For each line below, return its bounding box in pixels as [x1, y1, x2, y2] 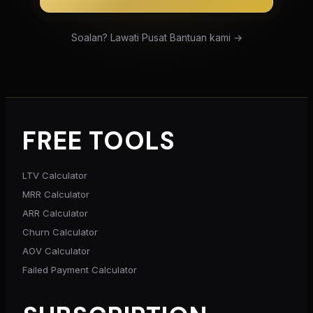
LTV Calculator [22, 169, 87, 181]
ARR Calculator [22, 207, 88, 219]
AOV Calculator [22, 245, 90, 256]
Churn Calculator [22, 226, 98, 238]
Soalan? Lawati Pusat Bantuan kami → [71, 31, 242, 43]
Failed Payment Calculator [22, 263, 137, 275]
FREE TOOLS [22, 124, 175, 157]
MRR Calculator [22, 188, 89, 200]
